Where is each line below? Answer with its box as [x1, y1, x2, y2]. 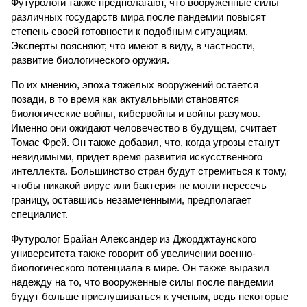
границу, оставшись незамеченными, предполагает [11, 194, 251, 206]
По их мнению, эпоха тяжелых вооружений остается [11, 79, 258, 90]
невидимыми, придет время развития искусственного [11, 151, 262, 162]
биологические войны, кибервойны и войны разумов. [11, 108, 260, 119]
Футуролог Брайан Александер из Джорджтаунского [11, 233, 256, 245]
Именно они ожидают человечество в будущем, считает [11, 122, 277, 134]
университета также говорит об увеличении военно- [11, 247, 256, 259]
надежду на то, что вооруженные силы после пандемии [11, 276, 273, 288]
